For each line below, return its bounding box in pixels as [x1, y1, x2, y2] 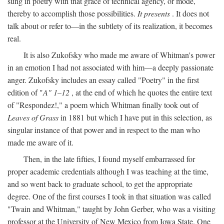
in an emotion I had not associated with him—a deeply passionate [7, 62, 213, 72]
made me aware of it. [7, 137, 73, 147]
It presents [137, 8, 170, 18]
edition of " [7, 87, 43, 97]
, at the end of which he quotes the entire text [69, 87, 212, 97]
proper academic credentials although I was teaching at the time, [7, 166, 208, 176]
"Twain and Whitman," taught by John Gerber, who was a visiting [7, 203, 215, 214]
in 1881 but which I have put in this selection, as [58, 112, 212, 122]
